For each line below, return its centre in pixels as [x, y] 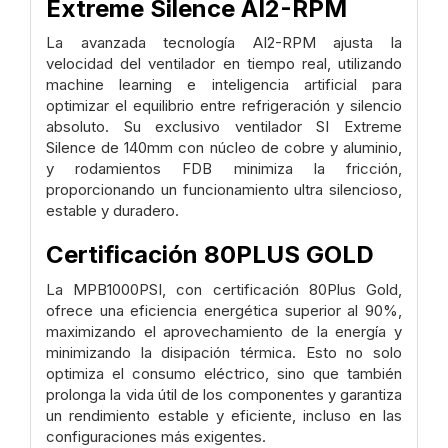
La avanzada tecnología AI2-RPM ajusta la [224, 43]
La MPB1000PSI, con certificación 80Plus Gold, [224, 289]
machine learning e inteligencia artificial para [224, 85]
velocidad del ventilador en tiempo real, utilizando [224, 64]
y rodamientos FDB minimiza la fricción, [224, 169]
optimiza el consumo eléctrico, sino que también [224, 373]
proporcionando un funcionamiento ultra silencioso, [224, 190]
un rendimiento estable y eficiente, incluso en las [224, 415]
